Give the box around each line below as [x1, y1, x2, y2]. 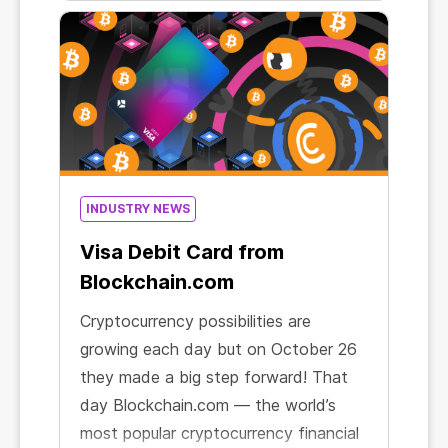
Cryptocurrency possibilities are [80, 311, 311, 331]
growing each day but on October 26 [80, 339, 357, 359]
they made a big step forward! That [80, 367, 348, 387]
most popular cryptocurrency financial [80, 423, 359, 443]
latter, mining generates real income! [80, 21, 346, 41]
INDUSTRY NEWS [86, 201, 190, 216]
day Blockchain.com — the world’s [80, 395, 336, 415]
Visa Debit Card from [80, 240, 284, 264]
